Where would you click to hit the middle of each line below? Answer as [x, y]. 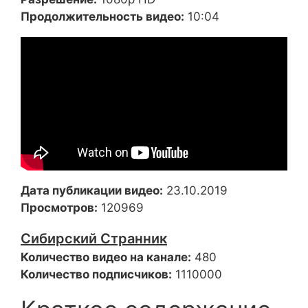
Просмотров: [59, 208]
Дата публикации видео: [92, 190]
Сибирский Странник [94, 239]
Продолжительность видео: [102, 16]
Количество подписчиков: [96, 274]
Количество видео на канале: [106, 257]
